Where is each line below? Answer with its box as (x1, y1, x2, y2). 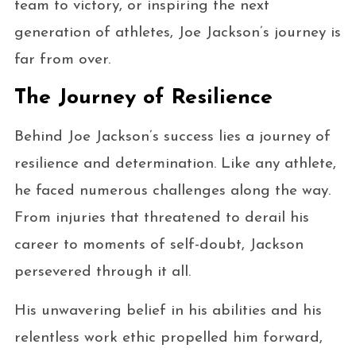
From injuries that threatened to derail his (14, 210, 309, 226)
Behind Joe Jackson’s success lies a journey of (14, 129, 331, 145)
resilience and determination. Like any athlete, (14, 156, 336, 172)
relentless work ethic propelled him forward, (14, 330, 323, 346)
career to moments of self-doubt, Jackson (14, 237, 304, 253)
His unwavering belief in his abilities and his (14, 303, 322, 319)
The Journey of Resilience (14, 87, 273, 109)
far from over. (14, 52, 110, 68)
